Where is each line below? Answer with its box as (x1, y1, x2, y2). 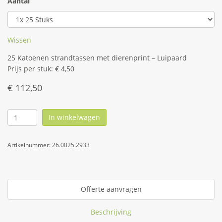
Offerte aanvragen (80, 184, 142, 194)
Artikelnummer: (7, 141, 52, 149)
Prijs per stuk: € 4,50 (7, 64, 74, 73)
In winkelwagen (49, 112, 100, 122)
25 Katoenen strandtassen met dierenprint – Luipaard (7, 53, 187, 62)
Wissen (7, 35, 31, 45)
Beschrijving (91, 207, 131, 217)
